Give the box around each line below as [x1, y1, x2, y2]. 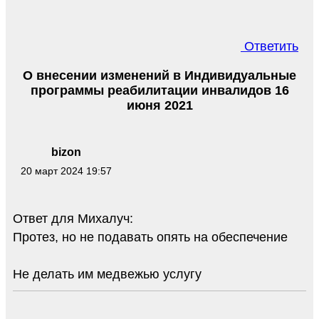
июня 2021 [126, 98, 193, 113]
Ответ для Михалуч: [13, 211, 133, 226]
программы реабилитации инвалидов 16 [30, 83, 289, 98]
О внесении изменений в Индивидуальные [23, 68, 296, 83]
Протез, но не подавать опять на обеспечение [13, 229, 288, 244]
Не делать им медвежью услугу [13, 266, 202, 281]
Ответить [241, 39, 298, 54]
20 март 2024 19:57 [21, 165, 112, 177]
